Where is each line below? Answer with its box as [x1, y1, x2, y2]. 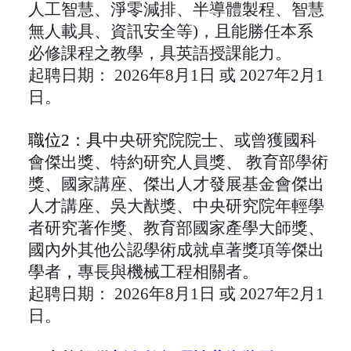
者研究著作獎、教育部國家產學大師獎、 [28, 219, 324, 238]
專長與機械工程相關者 [78, 262, 242, 282]
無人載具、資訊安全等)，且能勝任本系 [28, 22, 313, 42]
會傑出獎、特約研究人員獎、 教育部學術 [28, 153, 328, 172]
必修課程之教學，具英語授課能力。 [28, 44, 291, 63]
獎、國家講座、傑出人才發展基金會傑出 [28, 175, 324, 194]
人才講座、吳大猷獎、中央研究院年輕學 [28, 197, 324, 216]
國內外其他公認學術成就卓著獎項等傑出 [28, 241, 324, 260]
